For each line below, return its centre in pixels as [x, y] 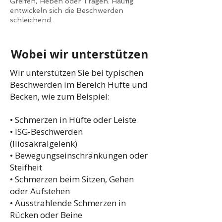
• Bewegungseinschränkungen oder [79, 155]
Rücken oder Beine [46, 215]
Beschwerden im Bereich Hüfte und [79, 84]
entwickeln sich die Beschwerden [67, 10]
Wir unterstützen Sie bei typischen [77, 73]
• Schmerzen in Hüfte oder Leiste [73, 120]
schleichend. [31, 20]
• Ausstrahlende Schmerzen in [68, 203]
